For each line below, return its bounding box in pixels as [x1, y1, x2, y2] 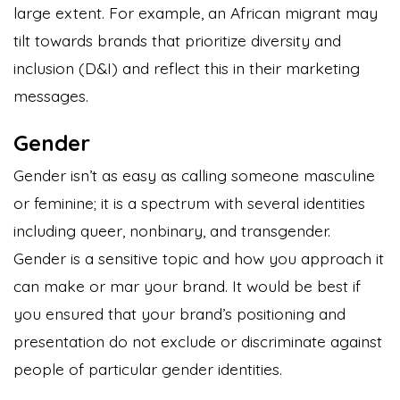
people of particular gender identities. [13, 358, 287, 379]
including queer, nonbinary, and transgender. [13, 220, 330, 240]
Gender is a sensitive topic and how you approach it [13, 247, 384, 268]
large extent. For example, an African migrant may [13, 2, 378, 22]
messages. [13, 85, 93, 105]
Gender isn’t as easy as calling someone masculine [13, 164, 375, 185]
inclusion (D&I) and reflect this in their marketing [13, 57, 360, 78]
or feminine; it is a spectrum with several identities [13, 192, 365, 212]
